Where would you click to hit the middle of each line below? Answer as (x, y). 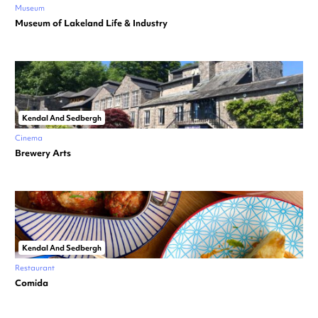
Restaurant (35, 268)
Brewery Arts (43, 153)
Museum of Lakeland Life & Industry (91, 23)
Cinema (29, 138)
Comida (32, 283)
